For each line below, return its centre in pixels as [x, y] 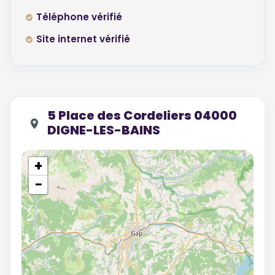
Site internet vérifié [83, 39]
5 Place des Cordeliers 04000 [142, 115]
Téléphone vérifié [79, 17]
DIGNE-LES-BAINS [104, 130]
